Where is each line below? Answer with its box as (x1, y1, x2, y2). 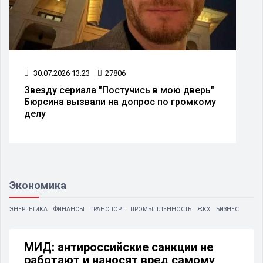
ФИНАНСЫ (53, 205, 85, 213)
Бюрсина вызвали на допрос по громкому (24, 96, 216, 107)
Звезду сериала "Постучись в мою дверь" (24, 84, 214, 96)
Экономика (9, 178, 66, 191)
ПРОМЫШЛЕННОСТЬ (130, 205, 191, 213)
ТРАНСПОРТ (90, 205, 124, 213)
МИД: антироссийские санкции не (24, 240, 213, 254)
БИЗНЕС (216, 205, 239, 213)
